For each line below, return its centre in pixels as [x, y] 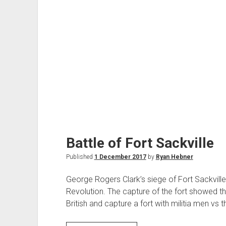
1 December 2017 [120, 157]
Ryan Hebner [174, 157]
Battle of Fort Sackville [140, 143]
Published [80, 157]
